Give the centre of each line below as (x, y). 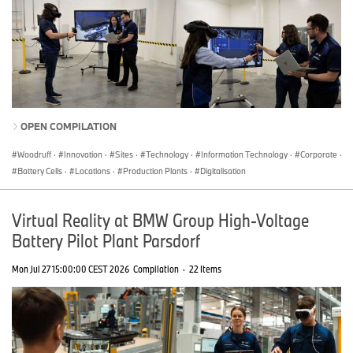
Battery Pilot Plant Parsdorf (106, 241)
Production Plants (155, 171)
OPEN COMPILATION (69, 126)
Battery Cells (40, 171)
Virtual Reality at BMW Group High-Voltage (160, 220)
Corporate (319, 155)
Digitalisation (223, 171)
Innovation (83, 155)
